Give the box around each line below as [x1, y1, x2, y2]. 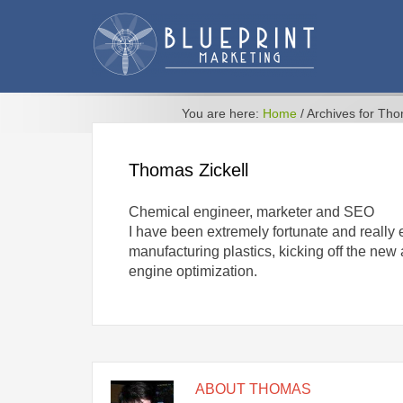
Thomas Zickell [129, 160, 248, 180]
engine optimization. [129, 264, 257, 279]
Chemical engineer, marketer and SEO [129, 204, 374, 219]
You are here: [182, 106, 263, 121]
